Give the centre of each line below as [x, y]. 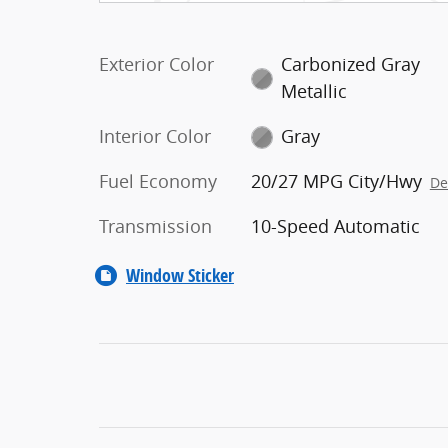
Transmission [155, 225]
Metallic [314, 90]
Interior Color [155, 135]
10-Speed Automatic [335, 225]
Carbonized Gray [351, 63]
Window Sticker [180, 275]
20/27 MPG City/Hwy [336, 180]
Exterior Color [156, 63]
